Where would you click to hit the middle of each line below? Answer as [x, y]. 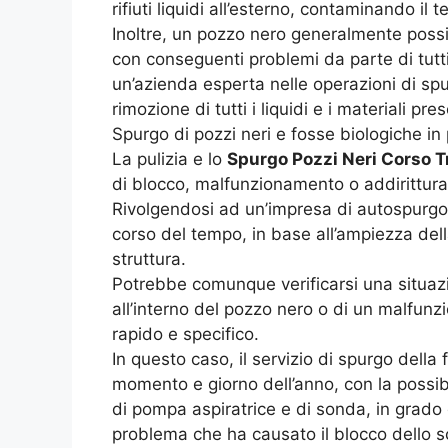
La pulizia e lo [169, 158]
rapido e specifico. [185, 333]
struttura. [149, 258]
